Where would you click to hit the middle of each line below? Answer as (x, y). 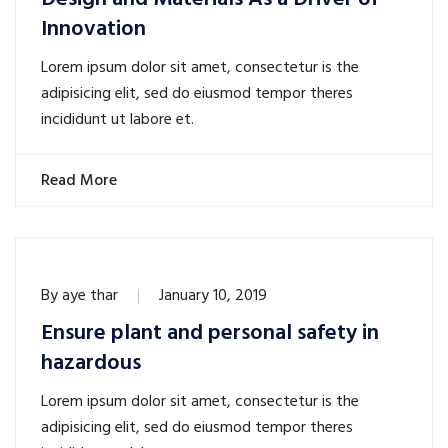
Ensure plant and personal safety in (210, 334)
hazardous (91, 364)
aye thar (90, 296)
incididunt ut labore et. (117, 120)
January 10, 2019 (213, 296)
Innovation (93, 30)
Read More (81, 181)
